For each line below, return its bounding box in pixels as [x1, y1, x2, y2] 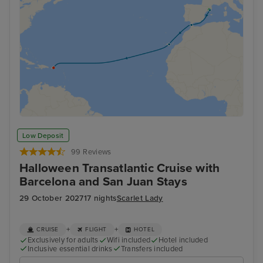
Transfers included [120, 244, 183, 254]
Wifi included [106, 235, 151, 245]
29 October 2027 [19, 194, 84, 204]
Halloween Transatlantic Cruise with [19, 160, 220, 176]
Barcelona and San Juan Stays [19, 174, 187, 189]
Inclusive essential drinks [28, 244, 113, 254]
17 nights [83, 194, 117, 204]
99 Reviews [71, 147, 112, 157]
